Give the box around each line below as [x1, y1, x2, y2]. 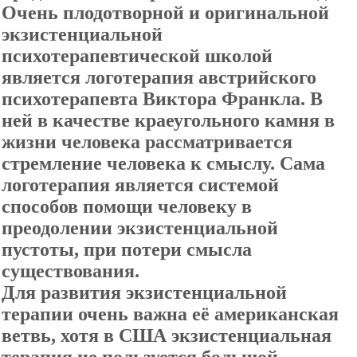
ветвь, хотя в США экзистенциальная [2, 325, 331, 346]
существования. [2, 261, 139, 281]
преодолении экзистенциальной [2, 218, 278, 238]
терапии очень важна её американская [2, 304, 339, 324]
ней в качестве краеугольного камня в [2, 110, 335, 131]
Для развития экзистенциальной [2, 282, 287, 303]
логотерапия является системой [2, 175, 279, 195]
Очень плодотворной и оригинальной [2, 2, 329, 23]
